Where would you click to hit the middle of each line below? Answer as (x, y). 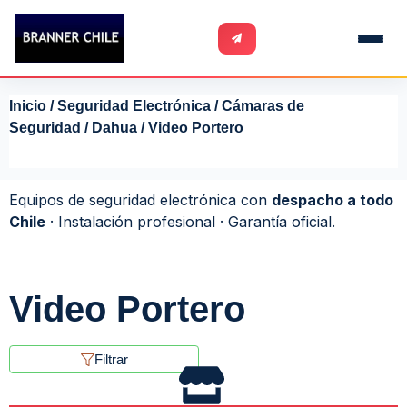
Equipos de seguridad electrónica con (140, 200)
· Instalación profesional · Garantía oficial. (190, 222)
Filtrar (111, 360)
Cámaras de (263, 106)
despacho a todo (333, 200)
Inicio (28, 106)
